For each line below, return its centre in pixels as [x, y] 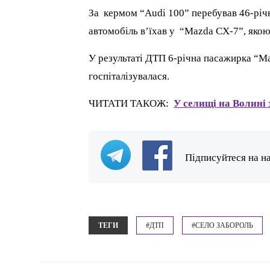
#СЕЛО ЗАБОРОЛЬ [223, 225]
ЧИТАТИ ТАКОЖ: [131, 103]
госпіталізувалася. [129, 76]
